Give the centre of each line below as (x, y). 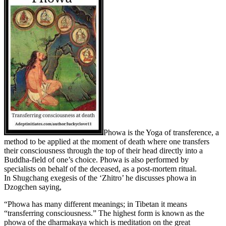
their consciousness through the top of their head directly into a (103, 151)
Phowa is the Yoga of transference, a (161, 133)
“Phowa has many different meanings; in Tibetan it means (96, 204)
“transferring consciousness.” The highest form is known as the (104, 213)
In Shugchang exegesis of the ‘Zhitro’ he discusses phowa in (100, 178)
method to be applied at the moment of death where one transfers (107, 142)
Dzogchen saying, (33, 187)
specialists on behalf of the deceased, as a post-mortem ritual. (100, 169)
